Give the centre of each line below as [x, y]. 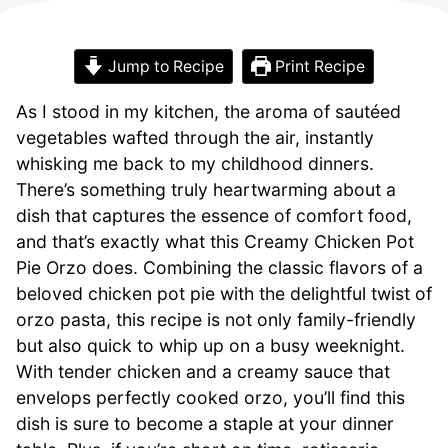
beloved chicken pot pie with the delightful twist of [224, 293]
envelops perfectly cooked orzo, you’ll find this [210, 397]
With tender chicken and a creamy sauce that [203, 371]
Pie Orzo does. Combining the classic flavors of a [219, 267]
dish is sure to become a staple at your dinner [205, 423]
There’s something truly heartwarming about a [206, 189]
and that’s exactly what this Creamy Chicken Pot [215, 241]
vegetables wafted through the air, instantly [195, 137]
